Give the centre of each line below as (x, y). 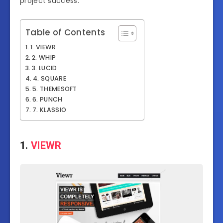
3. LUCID (45, 68)
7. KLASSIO (50, 110)
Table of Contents (65, 33)
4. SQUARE (50, 79)
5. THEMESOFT (55, 89)
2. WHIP (44, 58)
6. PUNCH (48, 100)
